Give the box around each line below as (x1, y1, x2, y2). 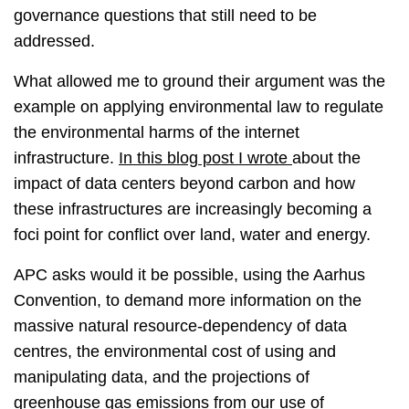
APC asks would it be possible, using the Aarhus (14, 266, 365, 285)
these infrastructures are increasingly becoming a (14, 200, 372, 219)
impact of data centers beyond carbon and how (14, 174, 355, 194)
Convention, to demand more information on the (14, 291, 362, 310)
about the (292, 149, 361, 168)
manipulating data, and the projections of (14, 368, 309, 387)
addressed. (14, 32, 100, 51)
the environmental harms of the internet (14, 123, 299, 142)
